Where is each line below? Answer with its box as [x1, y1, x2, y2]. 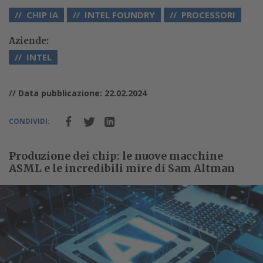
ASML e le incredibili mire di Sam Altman [9, 161, 235, 176]
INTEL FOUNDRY [85, 9, 155, 21]
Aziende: [9, 35, 49, 47]
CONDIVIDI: [9, 116, 50, 127]
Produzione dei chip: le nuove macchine [9, 149, 223, 163]
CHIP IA [26, 9, 58, 21]
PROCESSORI [181, 9, 235, 21]
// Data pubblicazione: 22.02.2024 [9, 87, 147, 99]
